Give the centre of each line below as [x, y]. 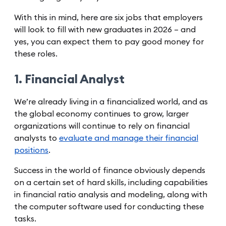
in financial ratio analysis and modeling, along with [111, 194]
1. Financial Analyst [69, 79]
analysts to [37, 138]
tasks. [25, 219]
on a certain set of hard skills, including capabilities [111, 182]
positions [31, 150]
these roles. [36, 54]
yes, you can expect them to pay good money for [109, 42]
